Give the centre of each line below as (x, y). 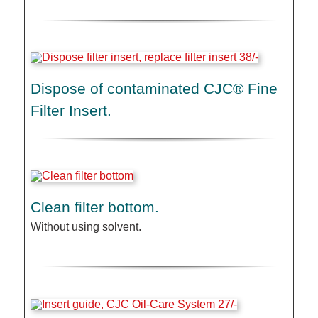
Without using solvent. (86, 226)
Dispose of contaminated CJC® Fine (154, 89)
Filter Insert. (71, 111)
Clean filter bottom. (95, 207)
